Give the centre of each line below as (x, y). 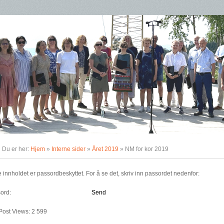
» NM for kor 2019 (143, 149)
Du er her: (16, 149)
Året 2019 (105, 149)
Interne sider (68, 149)
